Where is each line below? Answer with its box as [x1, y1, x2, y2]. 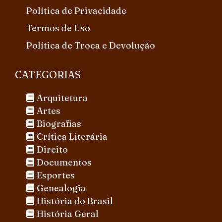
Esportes [36, 169, 75, 181]
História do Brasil [36, 195, 113, 207]
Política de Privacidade [26, 4, 126, 16]
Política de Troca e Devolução [26, 39, 155, 51]
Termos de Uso [26, 22, 90, 34]
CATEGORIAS [15, 68, 81, 81]
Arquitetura [36, 92, 88, 104]
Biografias [36, 117, 81, 129]
